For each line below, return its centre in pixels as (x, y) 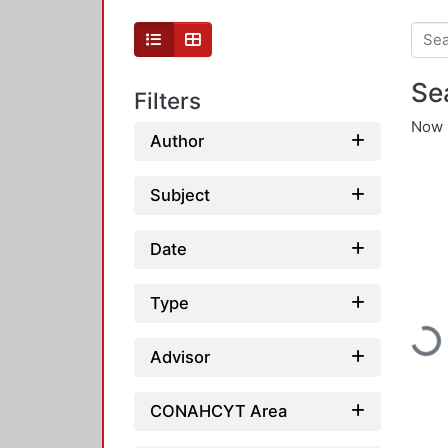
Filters (167, 101)
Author (177, 140)
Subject (180, 194)
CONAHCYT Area (218, 410)
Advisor (180, 356)
